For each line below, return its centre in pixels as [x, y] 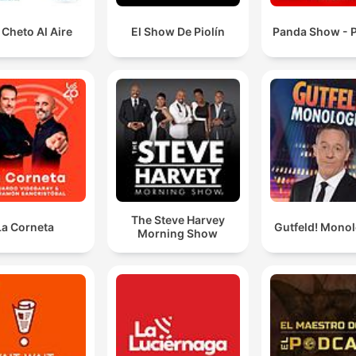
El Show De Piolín [178, 31]
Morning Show [178, 234]
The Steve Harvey [178, 220]
